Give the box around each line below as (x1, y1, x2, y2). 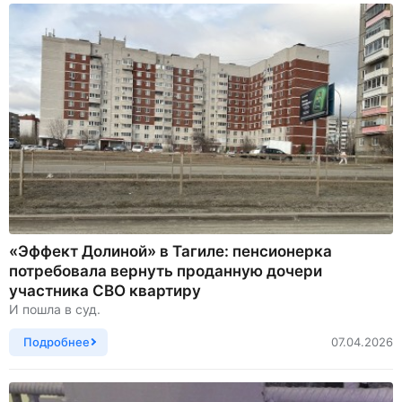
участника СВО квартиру (9, 281, 201, 300)
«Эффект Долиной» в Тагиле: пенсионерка (9, 241, 332, 260)
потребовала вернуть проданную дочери (9, 261, 322, 280)
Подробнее (23, 334, 90, 349)
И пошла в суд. (9, 301, 100, 317)
